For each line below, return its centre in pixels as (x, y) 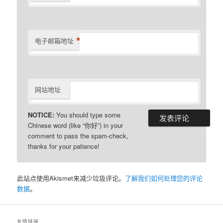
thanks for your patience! (64, 146)
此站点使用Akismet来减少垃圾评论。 (71, 178)
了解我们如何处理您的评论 (164, 178)
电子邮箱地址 (55, 40)
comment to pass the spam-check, (78, 135)
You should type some (88, 114)
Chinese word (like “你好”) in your (76, 125)
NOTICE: (41, 114)
